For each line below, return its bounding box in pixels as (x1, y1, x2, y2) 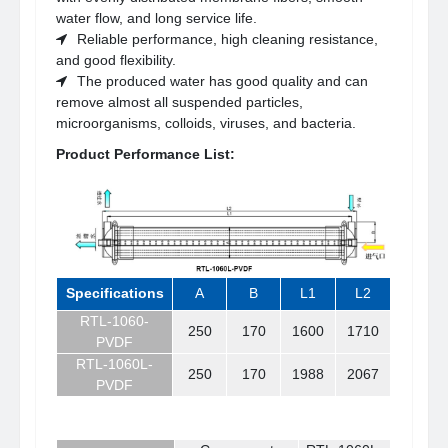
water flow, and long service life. (56, 10, 258, 27)
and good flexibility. (56, 52, 177, 69)
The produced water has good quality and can (77, 73, 369, 90)
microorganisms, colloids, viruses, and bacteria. (56, 115, 357, 132)
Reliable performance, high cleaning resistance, (77, 31, 379, 48)
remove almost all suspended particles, (56, 94, 304, 111)
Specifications (65, 285, 164, 302)
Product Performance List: (56, 146, 236, 163)
